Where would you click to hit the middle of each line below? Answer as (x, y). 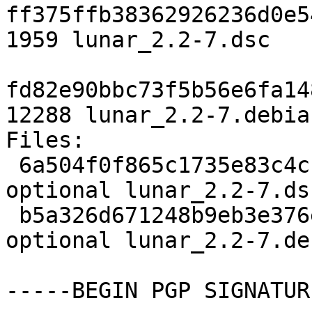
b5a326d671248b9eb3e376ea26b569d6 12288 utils (12, 216)
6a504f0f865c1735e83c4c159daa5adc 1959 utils (12, 165)
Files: (45, 140)
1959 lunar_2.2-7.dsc (138, 40)
